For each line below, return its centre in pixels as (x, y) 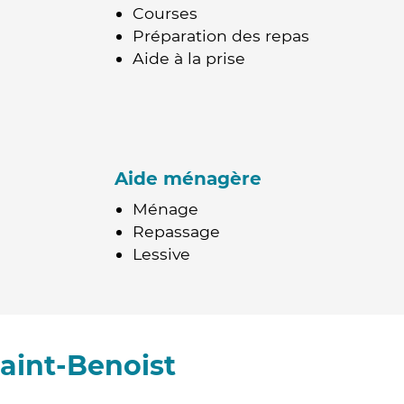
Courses (165, 13)
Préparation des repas (221, 36)
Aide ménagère (188, 179)
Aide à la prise (189, 58)
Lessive (161, 254)
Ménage (165, 209)
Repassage (176, 231)
